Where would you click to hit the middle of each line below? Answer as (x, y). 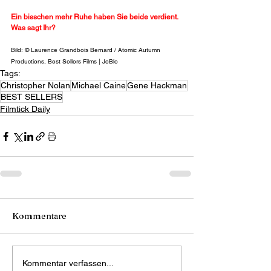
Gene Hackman (157, 86)
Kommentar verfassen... (68, 263)
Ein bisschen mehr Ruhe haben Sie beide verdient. (95, 17)
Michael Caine (99, 86)
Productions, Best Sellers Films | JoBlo (64, 62)
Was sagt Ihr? (33, 28)
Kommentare (39, 216)
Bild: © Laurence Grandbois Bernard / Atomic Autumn (87, 50)
